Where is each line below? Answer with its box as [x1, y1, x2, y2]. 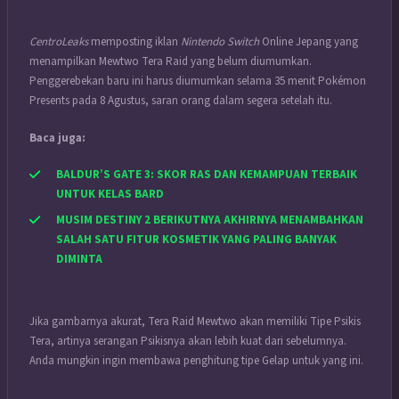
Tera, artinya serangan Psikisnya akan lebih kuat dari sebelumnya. [29, 332, 346, 349]
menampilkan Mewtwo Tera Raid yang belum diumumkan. [29, 53, 312, 70]
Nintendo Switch [181, 34, 259, 51]
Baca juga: [29, 129, 85, 146]
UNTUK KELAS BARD [56, 186, 164, 203]
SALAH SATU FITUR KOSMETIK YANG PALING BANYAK [56, 231, 337, 248]
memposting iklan [91, 34, 181, 51]
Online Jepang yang [259, 34, 358, 51]
